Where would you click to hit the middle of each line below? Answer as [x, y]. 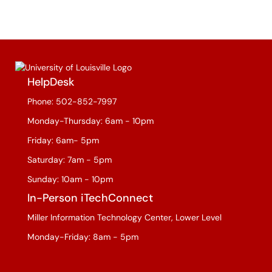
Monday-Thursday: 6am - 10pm [90, 121]
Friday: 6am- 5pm [63, 140]
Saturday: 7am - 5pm [70, 159]
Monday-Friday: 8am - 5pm [83, 236]
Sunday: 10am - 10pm [70, 179]
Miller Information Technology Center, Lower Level [124, 217]
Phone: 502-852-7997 [72, 101]
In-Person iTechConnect [90, 198]
